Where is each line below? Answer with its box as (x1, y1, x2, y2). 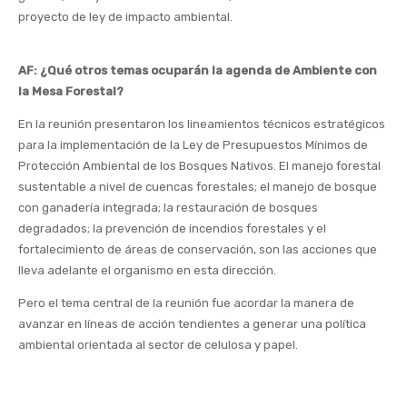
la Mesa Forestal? (18, 84, 124, 99)
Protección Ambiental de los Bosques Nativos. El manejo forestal (18, 159, 381, 174)
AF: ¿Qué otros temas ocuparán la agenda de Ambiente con (18, 64, 377, 78)
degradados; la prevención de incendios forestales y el (18, 222, 326, 236)
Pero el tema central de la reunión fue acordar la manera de (18, 296, 354, 311)
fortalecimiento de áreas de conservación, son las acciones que (18, 243, 377, 257)
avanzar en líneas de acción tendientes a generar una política (18, 317, 366, 332)
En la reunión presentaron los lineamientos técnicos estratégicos (18, 117, 385, 132)
